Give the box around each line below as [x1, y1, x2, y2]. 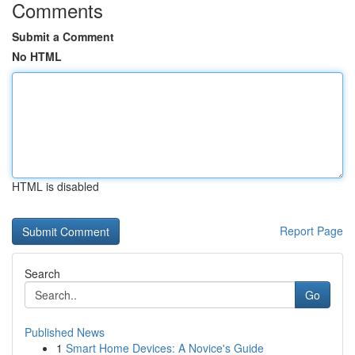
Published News [25, 324, 105, 340]
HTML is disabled [12, 178, 99, 194]
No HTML [12, 48, 62, 64]
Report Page [280, 223, 343, 239]
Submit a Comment [12, 29, 114, 44]
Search [25, 265, 60, 281]
